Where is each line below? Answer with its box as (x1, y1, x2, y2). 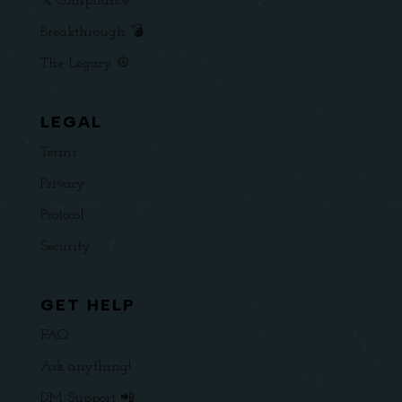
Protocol (39, 208, 84, 223)
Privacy (39, 177, 85, 192)
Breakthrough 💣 (39, 25, 144, 40)
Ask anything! (39, 360, 131, 375)
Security (39, 240, 91, 255)
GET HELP (39, 295, 135, 316)
